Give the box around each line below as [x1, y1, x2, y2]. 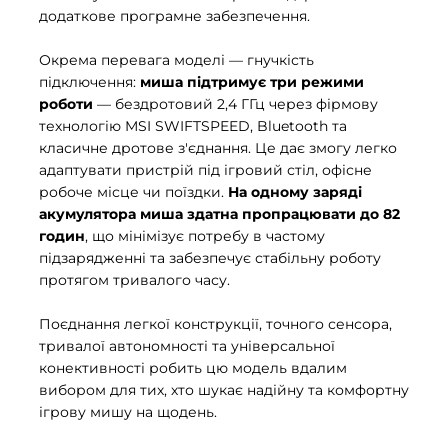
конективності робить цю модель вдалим [39, 359, 347, 377]
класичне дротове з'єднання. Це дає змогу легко [39, 139, 397, 157]
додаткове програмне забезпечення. [39, 7, 310, 25]
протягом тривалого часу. [39, 271, 230, 289]
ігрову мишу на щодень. [39, 403, 217, 421]
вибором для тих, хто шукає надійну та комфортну [39, 381, 409, 399]
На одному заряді [228, 183, 362, 201]
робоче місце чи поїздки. [39, 183, 228, 201]
